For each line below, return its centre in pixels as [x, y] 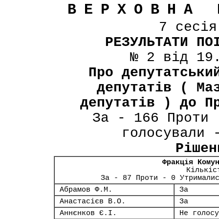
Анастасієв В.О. [93, 201]
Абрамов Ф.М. [86, 190]
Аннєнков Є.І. [88, 213]
